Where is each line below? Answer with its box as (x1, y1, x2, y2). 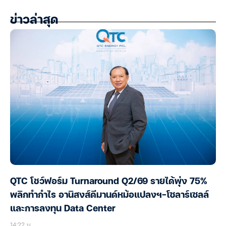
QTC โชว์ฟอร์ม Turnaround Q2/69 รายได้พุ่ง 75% (10, 178, 207, 186)
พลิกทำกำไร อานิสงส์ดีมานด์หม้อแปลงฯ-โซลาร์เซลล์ (10, 191, 209, 200)
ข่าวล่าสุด (10, 15, 58, 27)
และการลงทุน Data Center (10, 205, 116, 213)
